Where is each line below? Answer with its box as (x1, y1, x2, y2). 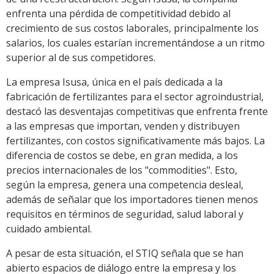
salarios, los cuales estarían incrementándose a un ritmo (6, 36, 265, 50)
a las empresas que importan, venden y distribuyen (6, 119, 240, 133)
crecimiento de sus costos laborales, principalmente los (6, 21, 259, 35)
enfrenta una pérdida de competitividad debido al (6, 7, 231, 21)
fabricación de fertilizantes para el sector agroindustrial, (6, 90, 264, 104)
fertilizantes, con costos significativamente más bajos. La (6, 134, 265, 148)
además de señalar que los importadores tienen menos (6, 193, 258, 207)
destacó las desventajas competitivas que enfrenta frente (6, 105, 268, 119)
